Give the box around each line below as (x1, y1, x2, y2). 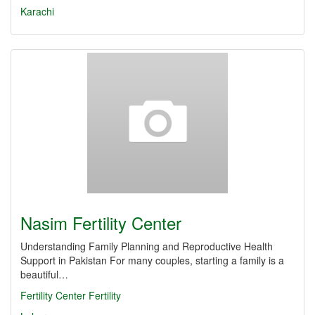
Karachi (20, 4, 54, 18)
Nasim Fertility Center (20, 210, 181, 235)
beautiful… (20, 267, 68, 281)
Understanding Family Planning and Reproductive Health (20, 239, 273, 253)
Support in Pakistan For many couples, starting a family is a (20, 253, 284, 267)
